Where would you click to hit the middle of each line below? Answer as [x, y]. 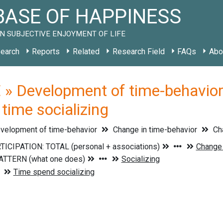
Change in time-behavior [155, 130]
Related [86, 52]
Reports [46, 52]
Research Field [138, 52]
